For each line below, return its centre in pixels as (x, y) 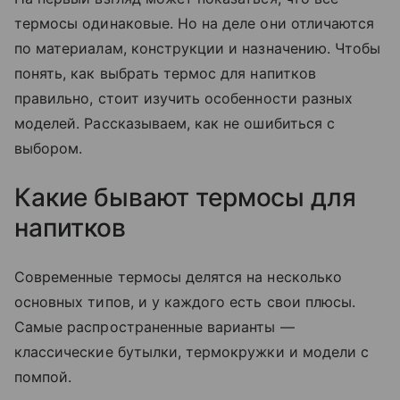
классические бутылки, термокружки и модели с (192, 352)
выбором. (49, 149)
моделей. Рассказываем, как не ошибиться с (175, 124)
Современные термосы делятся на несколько (178, 277)
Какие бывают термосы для (185, 198)
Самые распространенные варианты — (154, 327)
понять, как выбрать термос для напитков (165, 74)
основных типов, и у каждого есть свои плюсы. (185, 302)
